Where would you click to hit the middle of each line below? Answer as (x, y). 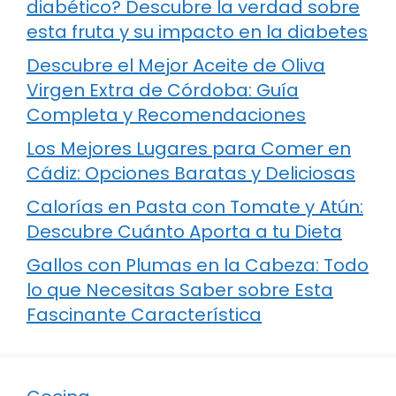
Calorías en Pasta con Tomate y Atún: (195, 207)
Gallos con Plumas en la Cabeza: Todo (198, 266)
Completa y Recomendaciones (166, 115)
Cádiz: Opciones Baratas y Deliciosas (191, 174)
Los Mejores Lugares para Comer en (189, 149)
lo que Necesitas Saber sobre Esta (180, 290)
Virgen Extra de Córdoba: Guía (163, 91)
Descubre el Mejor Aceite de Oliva (176, 66)
